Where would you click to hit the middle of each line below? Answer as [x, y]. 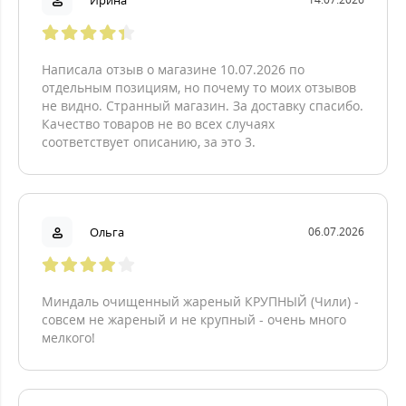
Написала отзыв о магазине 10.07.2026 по [173, 69]
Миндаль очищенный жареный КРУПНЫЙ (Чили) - [200, 301]
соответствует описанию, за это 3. [149, 142]
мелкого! [68, 338]
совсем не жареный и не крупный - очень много [194, 319]
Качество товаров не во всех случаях [158, 124]
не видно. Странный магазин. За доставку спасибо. [203, 106]
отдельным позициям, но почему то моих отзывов [199, 87]
